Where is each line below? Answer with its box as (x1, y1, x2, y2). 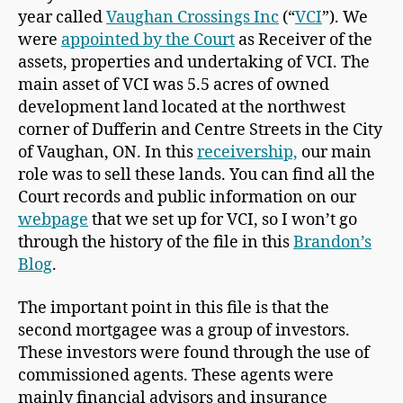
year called (18, 7, 106, 29)
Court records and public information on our (18, 187, 356, 209)
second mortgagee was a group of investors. (18, 319, 350, 341)
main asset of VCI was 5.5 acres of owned (18, 75, 329, 96)
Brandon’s (293, 232, 372, 254)
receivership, (197, 142, 298, 164)
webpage (18, 210, 88, 231)
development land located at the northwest (18, 97, 345, 119)
